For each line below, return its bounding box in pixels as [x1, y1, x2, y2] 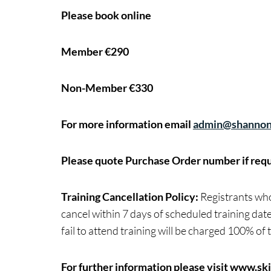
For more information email [60, 117, 193, 131]
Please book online [60, 8, 151, 22]
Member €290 [60, 45, 129, 58]
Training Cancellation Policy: [60, 190, 198, 203]
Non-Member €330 [60, 81, 153, 94]
